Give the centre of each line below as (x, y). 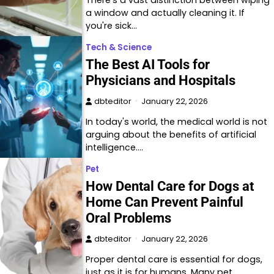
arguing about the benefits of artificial (171, 134)
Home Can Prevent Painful (165, 202)
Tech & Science (119, 47)
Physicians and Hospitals (161, 80)
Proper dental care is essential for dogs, (174, 259)
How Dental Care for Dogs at (170, 186)
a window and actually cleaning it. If (165, 13)
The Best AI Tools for (148, 64)
